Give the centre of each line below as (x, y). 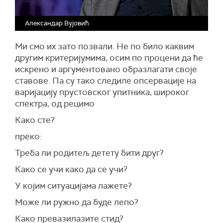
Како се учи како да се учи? (71, 169)
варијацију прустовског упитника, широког (102, 92)
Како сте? (35, 120)
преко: (28, 137)
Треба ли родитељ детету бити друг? (89, 153)
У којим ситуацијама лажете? (73, 186)
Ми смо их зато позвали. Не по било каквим (105, 47)
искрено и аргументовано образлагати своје (106, 69)
